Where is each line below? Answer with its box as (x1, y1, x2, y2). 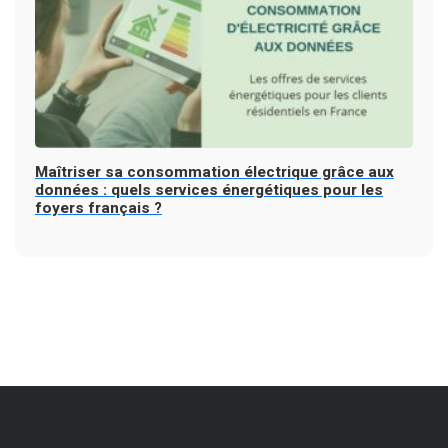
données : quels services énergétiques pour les (35, 178, 383, 201)
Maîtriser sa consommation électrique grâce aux (35, 160, 394, 183)
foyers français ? (35, 196, 162, 219)
